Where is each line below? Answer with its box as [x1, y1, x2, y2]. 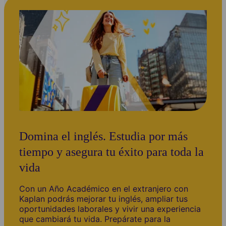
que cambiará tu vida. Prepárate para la [19, 213, 171, 224]
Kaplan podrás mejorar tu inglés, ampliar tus [19, 193, 188, 204]
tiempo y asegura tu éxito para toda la [19, 145, 204, 158]
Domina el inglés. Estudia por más [19, 129, 188, 143]
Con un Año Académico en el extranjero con [19, 183, 188, 194]
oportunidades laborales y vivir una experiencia [19, 203, 201, 214]
